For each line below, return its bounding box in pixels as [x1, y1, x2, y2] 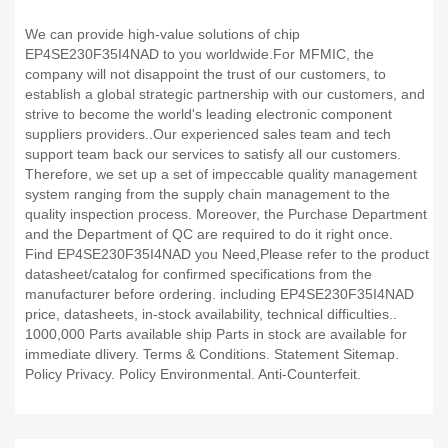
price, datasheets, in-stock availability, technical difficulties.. [25, 306, 397, 323]
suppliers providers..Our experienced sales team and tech [25, 126, 391, 143]
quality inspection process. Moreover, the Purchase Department [25, 206, 427, 223]
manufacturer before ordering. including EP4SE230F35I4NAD [25, 286, 414, 303]
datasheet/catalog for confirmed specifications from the [25, 266, 372, 283]
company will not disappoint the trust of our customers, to [25, 66, 386, 83]
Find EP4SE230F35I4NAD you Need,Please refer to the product [25, 246, 429, 263]
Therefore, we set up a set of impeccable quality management [25, 166, 417, 183]
